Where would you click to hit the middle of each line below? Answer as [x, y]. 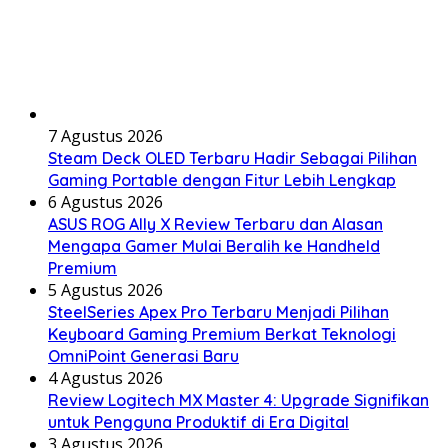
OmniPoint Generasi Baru [143, 355]
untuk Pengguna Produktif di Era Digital [198, 421]
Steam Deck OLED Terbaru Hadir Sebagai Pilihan [232, 157]
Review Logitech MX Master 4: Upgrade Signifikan [238, 399]
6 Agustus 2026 [105, 201]
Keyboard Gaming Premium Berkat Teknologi [222, 333]
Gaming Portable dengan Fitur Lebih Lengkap [222, 179]
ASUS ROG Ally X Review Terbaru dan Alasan [215, 223]
